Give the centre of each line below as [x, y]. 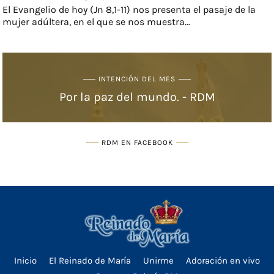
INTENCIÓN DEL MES [137, 79]
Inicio [25, 261]
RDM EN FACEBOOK [137, 142]
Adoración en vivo [223, 261]
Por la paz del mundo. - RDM [137, 97]
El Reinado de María [90, 261]
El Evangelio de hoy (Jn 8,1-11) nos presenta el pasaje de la [129, 10]
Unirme [158, 261]
